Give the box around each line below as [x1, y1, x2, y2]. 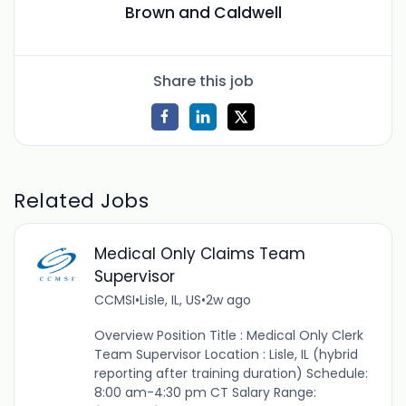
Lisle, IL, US [139, 291, 201, 310]
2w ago [205, 291, 251, 310]
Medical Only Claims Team [93, 243, 305, 266]
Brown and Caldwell [124, 2, 282, 24]
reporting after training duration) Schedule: [93, 364, 372, 383]
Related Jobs [14, 186, 150, 215]
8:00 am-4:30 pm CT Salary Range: [93, 383, 320, 402]
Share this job [152, 70, 254, 92]
